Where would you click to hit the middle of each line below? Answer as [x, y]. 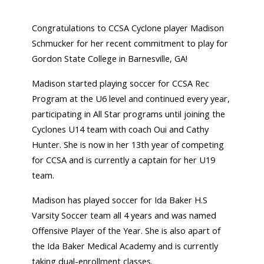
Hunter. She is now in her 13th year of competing [128, 145]
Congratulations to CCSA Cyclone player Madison [128, 28]
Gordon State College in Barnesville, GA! [110, 59]
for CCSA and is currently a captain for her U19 [124, 160]
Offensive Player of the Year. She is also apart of [126, 231]
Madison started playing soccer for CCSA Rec [121, 84]
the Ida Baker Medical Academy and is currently [125, 246]
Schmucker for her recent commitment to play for [130, 44]
